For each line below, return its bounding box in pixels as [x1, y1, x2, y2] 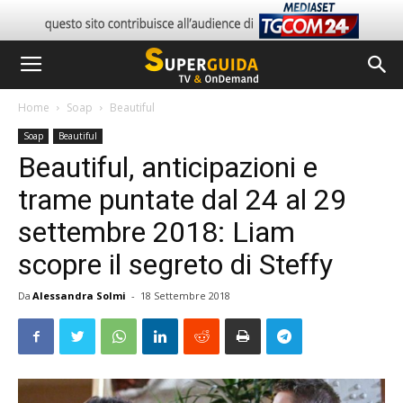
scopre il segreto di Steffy [18, 247, 333, 282]
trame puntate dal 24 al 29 [18, 183, 346, 217]
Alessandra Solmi [32, 289, 126, 302]
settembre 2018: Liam [18, 215, 295, 249]
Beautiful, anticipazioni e [18, 150, 318, 184]
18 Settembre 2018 [140, 289, 230, 302]
